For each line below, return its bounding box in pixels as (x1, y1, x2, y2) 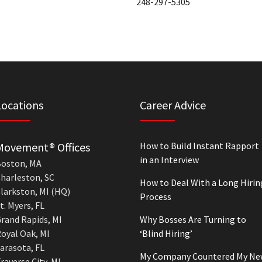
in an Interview (140, 154, 199, 166)
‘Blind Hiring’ (140, 227, 192, 239)
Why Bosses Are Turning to (140, 213, 246, 225)
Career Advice (140, 98, 206, 112)
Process (140, 191, 171, 202)
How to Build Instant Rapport (140, 140, 259, 151)
